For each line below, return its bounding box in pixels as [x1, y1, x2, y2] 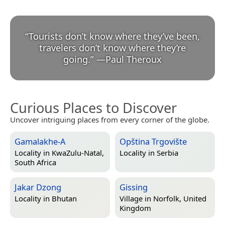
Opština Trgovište [120, 135, 187, 147]
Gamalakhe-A [15, 135, 66, 147]
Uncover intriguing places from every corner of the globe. [10, 114, 209, 125]
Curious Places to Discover [10, 98, 177, 117]
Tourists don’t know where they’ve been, [29, 30, 200, 42]
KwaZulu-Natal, [52, 148, 104, 158]
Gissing [120, 181, 148, 193]
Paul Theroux [105, 53, 162, 65]
